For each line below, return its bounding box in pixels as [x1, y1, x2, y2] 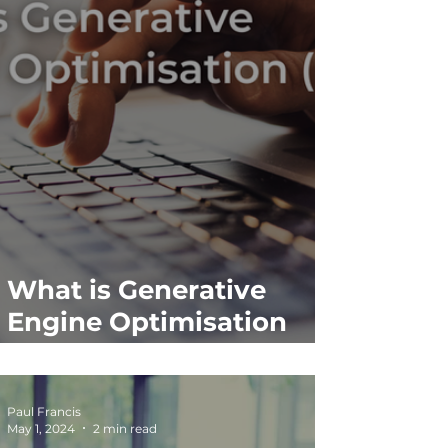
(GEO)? [6, 337, 99, 370]
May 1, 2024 [6, 420, 75, 436]
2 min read [92, 420, 157, 436]
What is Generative [6, 273, 266, 306]
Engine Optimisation [6, 305, 287, 338]
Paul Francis [6, 403, 81, 419]
